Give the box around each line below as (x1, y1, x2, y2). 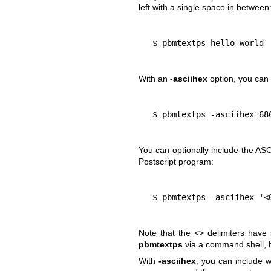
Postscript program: (138, 156, 214, 166)
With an (138, 73, 170, 83)
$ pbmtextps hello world (152, 38, 264, 48)
